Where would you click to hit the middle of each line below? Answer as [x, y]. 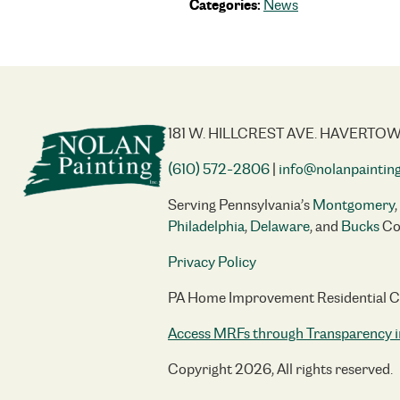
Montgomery [354, 205]
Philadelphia [206, 226]
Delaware [280, 226]
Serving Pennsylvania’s [240, 205]
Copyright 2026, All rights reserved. [280, 369]
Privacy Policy [212, 262]
